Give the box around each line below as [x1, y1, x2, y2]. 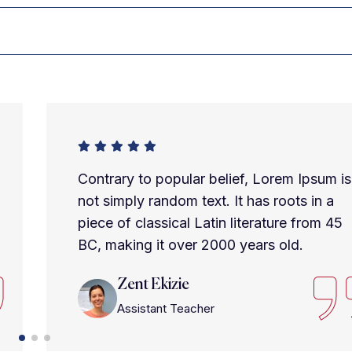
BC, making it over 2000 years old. [78, 236, 303, 253]
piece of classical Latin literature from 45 [78, 214, 343, 231]
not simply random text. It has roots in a [78, 192, 334, 209]
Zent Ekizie [117, 277, 189, 293]
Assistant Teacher [117, 301, 214, 316]
